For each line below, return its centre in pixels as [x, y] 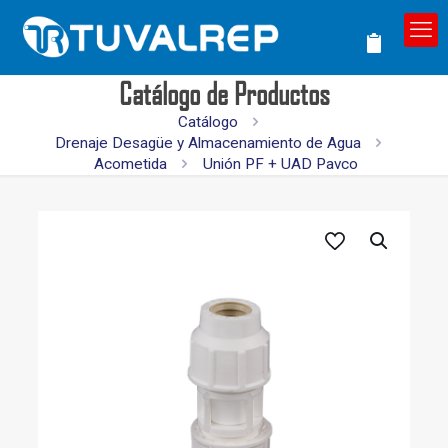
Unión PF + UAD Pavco [280, 164]
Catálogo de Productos [224, 93]
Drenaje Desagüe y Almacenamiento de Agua [208, 143]
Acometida [131, 164]
